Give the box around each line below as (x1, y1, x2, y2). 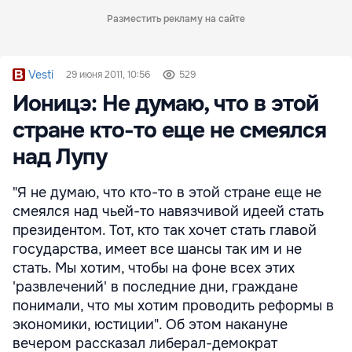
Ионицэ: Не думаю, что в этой (13, 90, 318, 118)
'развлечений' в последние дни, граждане (13, 278, 298, 295)
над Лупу (13, 143, 107, 171)
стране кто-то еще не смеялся (13, 116, 326, 145)
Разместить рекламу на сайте (107, 13, 245, 25)
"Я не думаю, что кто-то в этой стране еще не (13, 184, 321, 201)
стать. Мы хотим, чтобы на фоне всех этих (13, 259, 295, 277)
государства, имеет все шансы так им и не (13, 240, 302, 258)
